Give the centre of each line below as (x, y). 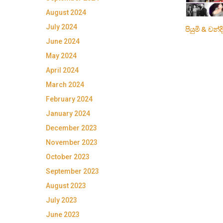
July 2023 (61, 200)
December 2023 (71, 128)
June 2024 (63, 41)
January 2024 (68, 113)
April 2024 (62, 70)
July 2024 (61, 27)
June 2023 (63, 215)
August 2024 (66, 12)
